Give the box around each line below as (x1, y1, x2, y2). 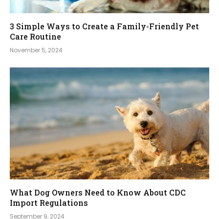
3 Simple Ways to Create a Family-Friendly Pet (10, 21, 199, 31)
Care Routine (10, 31, 61, 42)
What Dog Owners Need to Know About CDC (10, 187, 186, 198)
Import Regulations (10, 197, 88, 208)
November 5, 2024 (10, 45, 63, 54)
